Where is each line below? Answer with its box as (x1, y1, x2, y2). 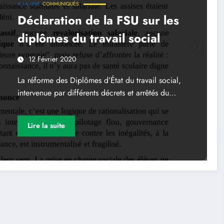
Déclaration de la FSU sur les (17, 11, 179, 29)
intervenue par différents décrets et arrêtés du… (17, 86, 176, 98)
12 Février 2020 (28, 53, 76, 64)
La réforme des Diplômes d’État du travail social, (17, 74, 181, 86)
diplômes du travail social (17, 29, 160, 47)
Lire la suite (27, 120, 65, 131)
